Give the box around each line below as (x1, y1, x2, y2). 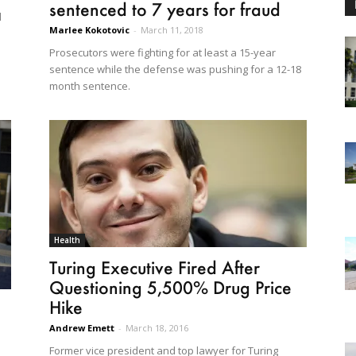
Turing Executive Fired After (49, 257, 260, 279)
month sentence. (49, 79, 130, 94)
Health (54, 234, 80, 246)
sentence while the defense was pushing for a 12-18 (49, 62, 301, 77)
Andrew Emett (49, 322, 114, 335)
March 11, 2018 (141, 24, 203, 37)
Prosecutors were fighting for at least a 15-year (49, 45, 276, 60)
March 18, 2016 (126, 322, 188, 335)
